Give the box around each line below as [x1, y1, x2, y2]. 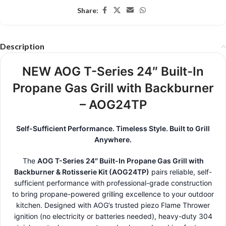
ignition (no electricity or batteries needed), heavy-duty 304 [14, 212, 212, 221]
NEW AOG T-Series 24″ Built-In [22, 64, 204, 79]
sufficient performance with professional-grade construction [14, 179, 212, 188]
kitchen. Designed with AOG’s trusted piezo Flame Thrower [16, 201, 210, 210]
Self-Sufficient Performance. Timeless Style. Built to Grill [16, 124, 210, 133]
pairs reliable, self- [149, 167, 212, 177]
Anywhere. [94, 135, 132, 144]
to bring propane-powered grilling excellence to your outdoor [12, 190, 214, 199]
